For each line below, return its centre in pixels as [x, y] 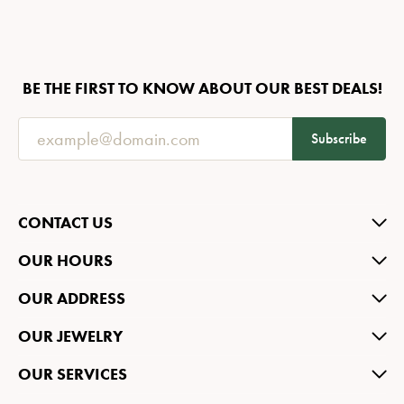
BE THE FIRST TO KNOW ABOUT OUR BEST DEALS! [202, 89]
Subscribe [339, 139]
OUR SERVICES [73, 375]
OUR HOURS [65, 261]
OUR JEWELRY [70, 337]
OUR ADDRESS [72, 299]
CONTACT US [65, 223]
